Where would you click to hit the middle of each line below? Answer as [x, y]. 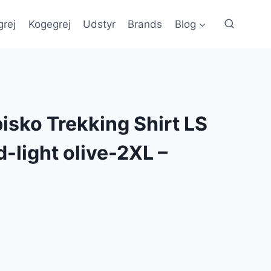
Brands [145, 24]
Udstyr [100, 24]
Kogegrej [49, 24]
